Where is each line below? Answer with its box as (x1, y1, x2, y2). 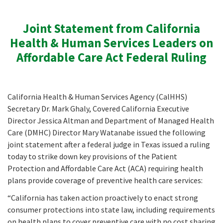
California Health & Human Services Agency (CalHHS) (7, 92, 187, 102)
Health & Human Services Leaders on (10, 35, 213, 51)
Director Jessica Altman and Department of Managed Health (7, 115, 214, 126)
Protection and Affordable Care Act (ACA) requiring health (7, 163, 203, 174)
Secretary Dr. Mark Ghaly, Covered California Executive (7, 104, 189, 114)
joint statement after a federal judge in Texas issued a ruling (7, 139, 210, 150)
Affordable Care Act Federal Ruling (16, 49, 207, 65)
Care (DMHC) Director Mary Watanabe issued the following (7, 127, 206, 138)
